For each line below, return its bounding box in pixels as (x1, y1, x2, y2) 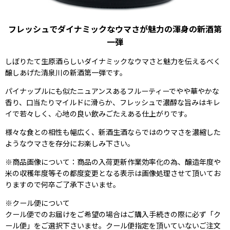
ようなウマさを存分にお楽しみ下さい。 (5, 138, 135, 148)
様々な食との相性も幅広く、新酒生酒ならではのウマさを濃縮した (5, 126, 221, 137)
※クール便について (5, 197, 70, 208)
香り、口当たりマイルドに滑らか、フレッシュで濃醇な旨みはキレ (5, 97, 220, 107)
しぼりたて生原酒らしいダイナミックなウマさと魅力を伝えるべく (5, 55, 221, 66)
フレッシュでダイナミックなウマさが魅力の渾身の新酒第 (8, 22, 222, 35)
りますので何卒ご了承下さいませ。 (5, 179, 120, 189)
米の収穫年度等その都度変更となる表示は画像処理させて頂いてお (5, 167, 221, 178)
